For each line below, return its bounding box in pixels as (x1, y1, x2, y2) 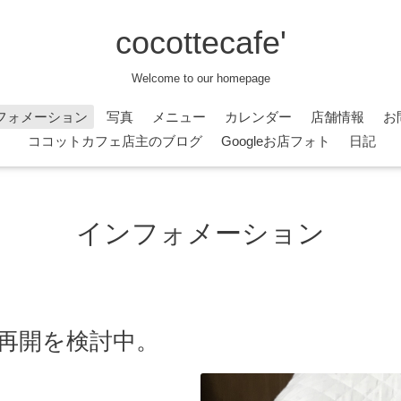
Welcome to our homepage (131, 71, 270, 85)
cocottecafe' (115, 23, 286, 61)
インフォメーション (76, 218, 325, 249)
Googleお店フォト (220, 132, 330, 149)
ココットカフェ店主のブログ (27, 132, 202, 149)
